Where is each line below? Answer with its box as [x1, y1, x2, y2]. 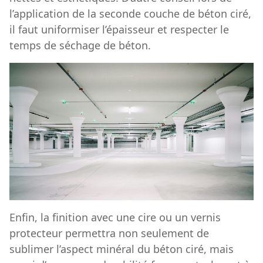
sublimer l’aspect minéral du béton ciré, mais [9, 241, 234, 256]
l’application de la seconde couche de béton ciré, [9, 6, 251, 21]
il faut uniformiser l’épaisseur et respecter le [9, 22, 229, 36]
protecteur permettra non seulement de [9, 225, 209, 240]
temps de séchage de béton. [9, 38, 151, 52]
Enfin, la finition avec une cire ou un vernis [9, 210, 221, 224]
